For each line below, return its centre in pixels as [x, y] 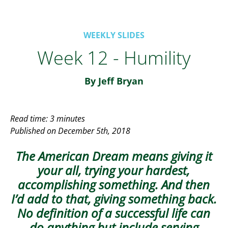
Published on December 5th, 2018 [70, 131]
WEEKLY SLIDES [114, 35]
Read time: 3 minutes [48, 119]
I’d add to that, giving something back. [114, 199]
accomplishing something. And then [114, 184]
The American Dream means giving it [114, 156]
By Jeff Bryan [114, 81]
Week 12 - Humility [114, 58]
